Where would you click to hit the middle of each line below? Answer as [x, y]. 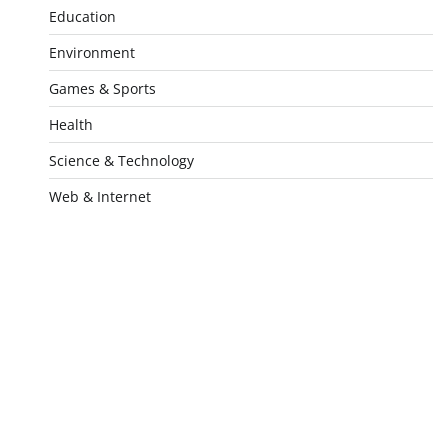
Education [82, 16]
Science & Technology [121, 160]
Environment [91, 52]
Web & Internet [99, 196]
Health [70, 124]
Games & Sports [102, 88]
